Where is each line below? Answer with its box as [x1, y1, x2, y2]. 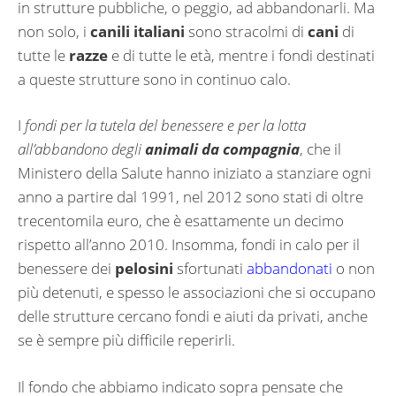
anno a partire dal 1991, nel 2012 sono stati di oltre [18, 187, 363, 208]
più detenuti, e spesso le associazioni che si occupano [18, 282, 376, 303]
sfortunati [173, 258, 247, 279]
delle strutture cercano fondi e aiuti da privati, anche [18, 306, 368, 327]
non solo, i [18, 20, 90, 42]
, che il [300, 139, 341, 160]
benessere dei [18, 258, 115, 279]
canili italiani [90, 20, 185, 42]
